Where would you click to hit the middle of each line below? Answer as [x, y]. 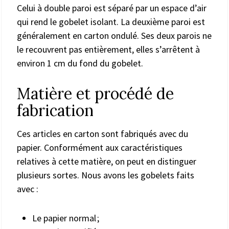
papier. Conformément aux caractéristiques [100, 147]
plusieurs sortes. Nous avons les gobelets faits [106, 175]
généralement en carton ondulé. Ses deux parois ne [114, 35]
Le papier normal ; [66, 218]
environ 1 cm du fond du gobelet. [80, 63]
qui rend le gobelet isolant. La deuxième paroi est [111, 21]
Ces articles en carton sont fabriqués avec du [102, 133]
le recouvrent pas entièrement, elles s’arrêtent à [108, 49]
